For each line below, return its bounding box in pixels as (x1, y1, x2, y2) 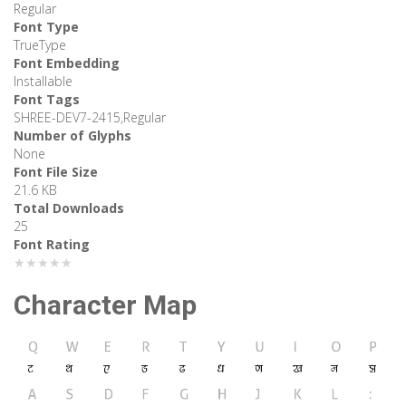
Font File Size (14, 163, 98, 181)
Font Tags (14, 91, 80, 109)
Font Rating (14, 236, 90, 254)
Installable (14, 72, 72, 91)
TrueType (14, 36, 66, 54)
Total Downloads (14, 199, 124, 217)
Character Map (14, 289, 197, 322)
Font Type (14, 18, 79, 36)
